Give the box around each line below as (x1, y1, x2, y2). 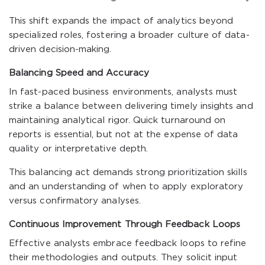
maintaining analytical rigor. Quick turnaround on (9, 117, 226, 124)
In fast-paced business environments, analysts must (9, 88, 238, 96)
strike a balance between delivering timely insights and (9, 102, 253, 110)
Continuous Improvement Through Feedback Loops (9, 221, 240, 228)
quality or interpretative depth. (9, 145, 148, 153)
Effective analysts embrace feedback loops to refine (9, 240, 247, 247)
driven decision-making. (9, 46, 112, 53)
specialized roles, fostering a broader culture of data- (9, 31, 250, 39)
